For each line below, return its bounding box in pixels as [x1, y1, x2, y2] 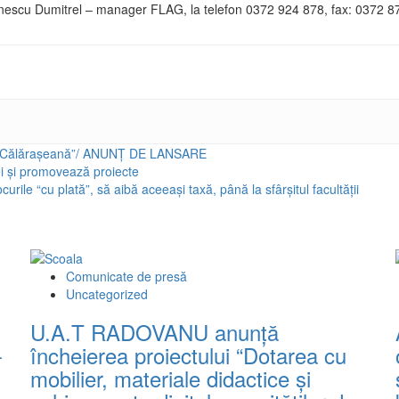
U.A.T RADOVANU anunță [30, 315, 279, 347]
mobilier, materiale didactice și [30, 362, 311, 394]
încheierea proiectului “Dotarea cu [30, 338, 346, 370]
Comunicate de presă [66, 266, 187, 285]
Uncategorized [66, 284, 148, 303]
